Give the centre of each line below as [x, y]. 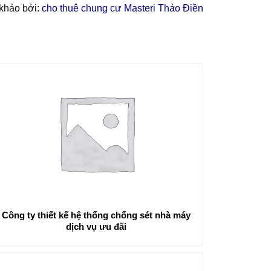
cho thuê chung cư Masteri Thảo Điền [122, 8]
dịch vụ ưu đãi [96, 227]
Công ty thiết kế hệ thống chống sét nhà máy [96, 215]
